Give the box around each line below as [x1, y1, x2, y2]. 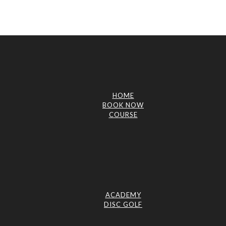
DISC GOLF [104, 200, 142, 208]
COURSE [108, 110, 138, 119]
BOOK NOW [102, 101, 144, 109]
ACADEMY [105, 191, 141, 199]
